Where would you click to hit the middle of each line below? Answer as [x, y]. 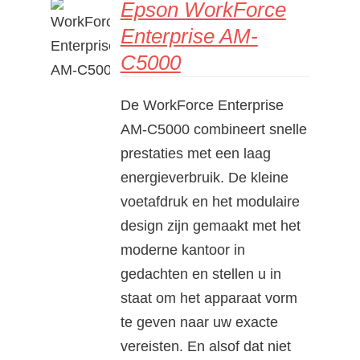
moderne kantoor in [182, 250]
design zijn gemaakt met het [210, 225]
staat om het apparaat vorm [209, 298]
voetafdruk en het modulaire [210, 201]
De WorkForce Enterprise [202, 105]
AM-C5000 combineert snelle [213, 129]
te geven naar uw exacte [199, 322]
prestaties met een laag [195, 153]
